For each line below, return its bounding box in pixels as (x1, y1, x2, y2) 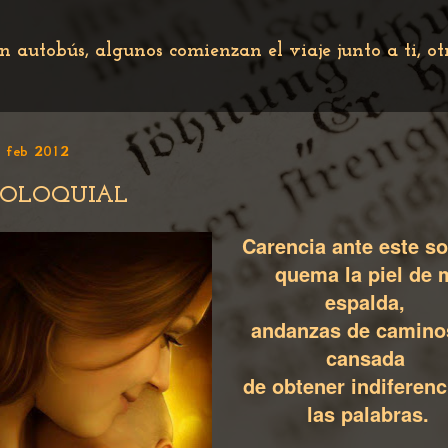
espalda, (325, 287, 411, 316)
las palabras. (307, 399, 429, 428)
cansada (325, 343, 411, 372)
